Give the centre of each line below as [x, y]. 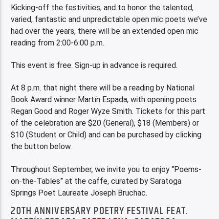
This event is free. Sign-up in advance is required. [94, 65]
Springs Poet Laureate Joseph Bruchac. [79, 193]
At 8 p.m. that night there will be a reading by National [103, 88]
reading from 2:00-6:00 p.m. [58, 43]
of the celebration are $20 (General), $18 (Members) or [105, 123]
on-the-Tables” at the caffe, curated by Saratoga [96, 181]
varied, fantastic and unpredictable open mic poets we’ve [109, 19]
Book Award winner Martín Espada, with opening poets [104, 100]
